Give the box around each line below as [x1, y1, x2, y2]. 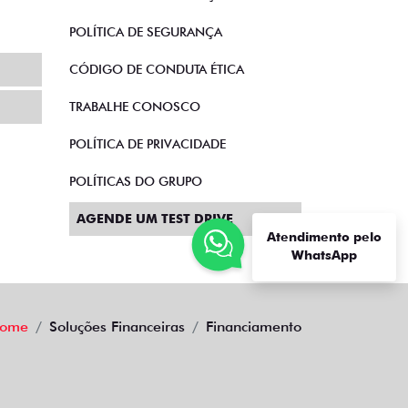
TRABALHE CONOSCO [69, 99, 200, 114]
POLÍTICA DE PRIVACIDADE [69, 137, 226, 151]
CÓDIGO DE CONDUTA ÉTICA [69, 62, 244, 76]
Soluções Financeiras [49, 318, 185, 335]
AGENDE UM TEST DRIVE [76, 211, 233, 226]
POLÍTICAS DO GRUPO [69, 174, 202, 189]
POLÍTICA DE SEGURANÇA [69, 25, 222, 39]
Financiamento [206, 318, 301, 335]
